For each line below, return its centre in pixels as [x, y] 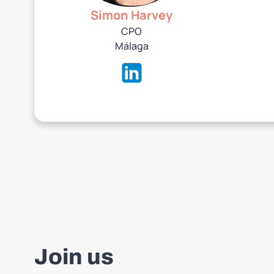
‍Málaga [131, 46]
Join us [74, 257]
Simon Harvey [131, 15]
